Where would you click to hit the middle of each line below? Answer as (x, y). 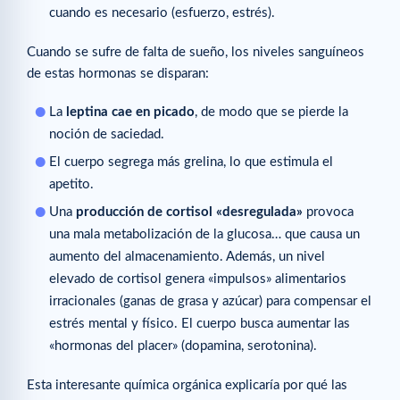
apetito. (71, 184)
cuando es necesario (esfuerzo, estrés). (162, 13)
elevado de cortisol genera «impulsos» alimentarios (198, 279)
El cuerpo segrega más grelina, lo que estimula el (191, 162)
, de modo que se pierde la (271, 112)
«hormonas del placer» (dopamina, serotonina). (183, 346)
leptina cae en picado (130, 112)
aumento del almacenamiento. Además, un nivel (187, 256)
